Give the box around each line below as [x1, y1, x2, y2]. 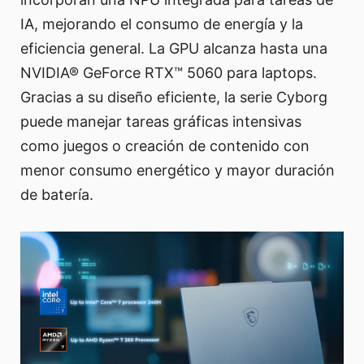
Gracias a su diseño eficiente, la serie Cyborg [20, 89, 327, 106]
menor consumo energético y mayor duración [20, 162, 335, 180]
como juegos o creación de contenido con [20, 137, 310, 155]
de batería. [20, 186, 93, 204]
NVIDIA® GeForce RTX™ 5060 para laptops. [20, 64, 317, 82]
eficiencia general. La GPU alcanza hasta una [20, 40, 327, 58]
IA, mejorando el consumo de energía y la [20, 15, 303, 33]
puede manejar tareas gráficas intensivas [20, 113, 301, 131]
